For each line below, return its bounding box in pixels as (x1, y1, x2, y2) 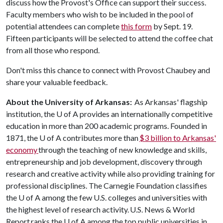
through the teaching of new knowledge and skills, (38, 145, 207, 154)
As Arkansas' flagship (133, 97, 208, 107)
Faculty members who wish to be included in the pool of (6, 9, 194, 19)
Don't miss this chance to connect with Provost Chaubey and (6, 65, 210, 75)
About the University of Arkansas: (6, 97, 133, 107)
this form (121, 21, 152, 31)
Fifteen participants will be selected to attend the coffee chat (6, 33, 213, 43)
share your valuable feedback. (6, 77, 108, 87)
